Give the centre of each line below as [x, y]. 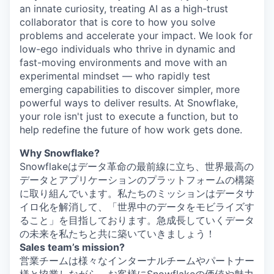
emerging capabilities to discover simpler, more [130, 90]
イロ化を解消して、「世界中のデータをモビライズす [137, 207]
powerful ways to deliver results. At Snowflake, [129, 103]
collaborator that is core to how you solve [117, 22]
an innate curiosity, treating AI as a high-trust [124, 9]
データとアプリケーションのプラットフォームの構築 [137, 180]
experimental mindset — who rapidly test [115, 76]
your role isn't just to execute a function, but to [129, 117]
